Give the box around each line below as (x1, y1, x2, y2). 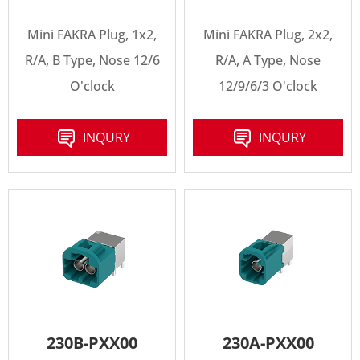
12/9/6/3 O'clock (219, 77, 317, 96)
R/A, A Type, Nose (215, 51, 321, 70)
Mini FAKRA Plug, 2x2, (203, 26, 333, 44)
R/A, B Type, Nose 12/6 (24, 51, 160, 70)
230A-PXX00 (222, 331, 314, 354)
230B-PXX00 (47, 331, 137, 354)
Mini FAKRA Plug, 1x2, (27, 26, 157, 44)
